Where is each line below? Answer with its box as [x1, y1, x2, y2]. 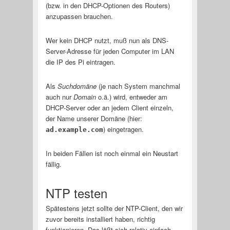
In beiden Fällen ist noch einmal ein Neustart [45, 148, 178, 158]
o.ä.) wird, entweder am [95, 91, 167, 102]
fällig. [45, 159, 62, 169]
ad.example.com [45, 125, 103, 133]
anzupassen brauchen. [45, 11, 113, 21]
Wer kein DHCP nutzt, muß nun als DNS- [45, 35, 168, 45]
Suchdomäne [57, 81, 97, 91]
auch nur [45, 91, 73, 102]
